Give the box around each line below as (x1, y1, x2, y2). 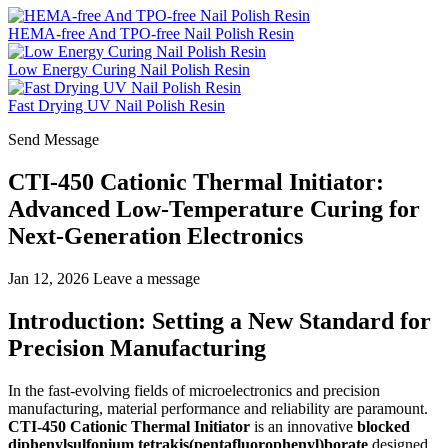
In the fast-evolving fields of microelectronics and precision (8, 381, 380, 399)
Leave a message (93, 269, 200, 287)
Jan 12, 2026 (8, 269, 89, 287)
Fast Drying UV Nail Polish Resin (8, 97, 225, 114)
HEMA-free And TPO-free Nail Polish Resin (8, 25, 294, 42)
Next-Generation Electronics (8, 222, 303, 249)
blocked (357, 417, 410, 435)
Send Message (8, 131, 99, 148)
